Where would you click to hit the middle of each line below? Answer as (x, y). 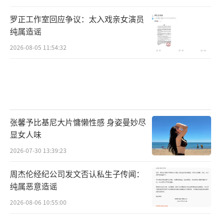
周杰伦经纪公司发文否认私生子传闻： (77, 173)
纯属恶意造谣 (34, 186)
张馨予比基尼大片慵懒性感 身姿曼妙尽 (78, 122)
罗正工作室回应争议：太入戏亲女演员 (77, 19)
